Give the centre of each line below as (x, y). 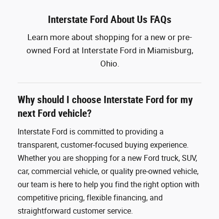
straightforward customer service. (75, 211)
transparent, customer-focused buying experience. (103, 145)
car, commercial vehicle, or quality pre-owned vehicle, (108, 171)
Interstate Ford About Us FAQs (109, 20)
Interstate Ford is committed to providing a (91, 132)
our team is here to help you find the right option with (109, 185)
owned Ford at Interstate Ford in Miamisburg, (109, 50)
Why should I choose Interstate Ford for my (105, 100)
